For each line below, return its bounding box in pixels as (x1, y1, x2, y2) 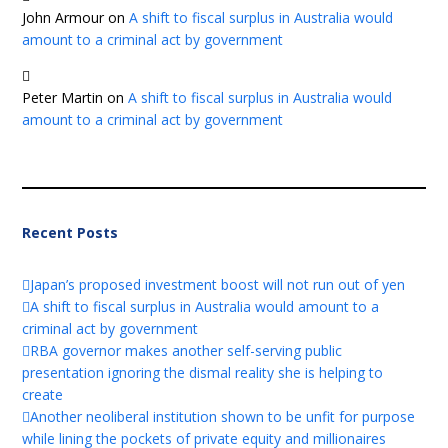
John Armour (22, 8, 105, 27)
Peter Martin (22, 88, 104, 107)
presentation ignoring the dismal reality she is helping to (22, 362, 384, 382)
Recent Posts (22, 222, 119, 242)
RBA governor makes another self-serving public (30, 340, 343, 360)
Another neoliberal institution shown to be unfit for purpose (30, 406, 416, 426)
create (22, 384, 64, 404)
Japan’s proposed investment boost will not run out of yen (30, 274, 406, 294)
